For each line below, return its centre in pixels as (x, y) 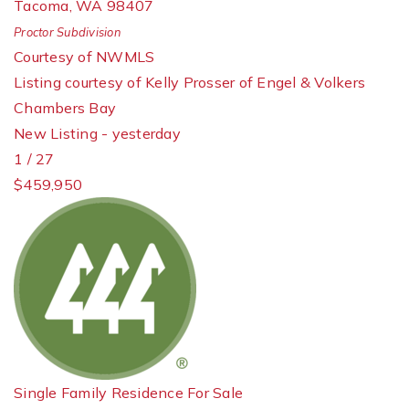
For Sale (215, 393)
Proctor (34, 32)
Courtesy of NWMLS (84, 57)
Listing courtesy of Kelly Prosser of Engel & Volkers (189, 82)
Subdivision (87, 32)
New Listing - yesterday (97, 133)
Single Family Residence (99, 393)
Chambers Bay (65, 108)
